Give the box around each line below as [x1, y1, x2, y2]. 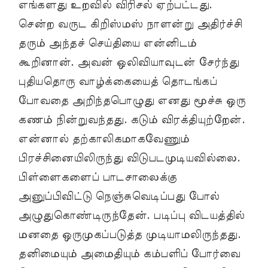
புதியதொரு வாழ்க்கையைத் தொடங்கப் [18, 76, 217, 87]
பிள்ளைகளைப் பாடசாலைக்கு [18, 172, 177, 183]
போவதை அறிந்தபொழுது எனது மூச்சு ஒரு [18, 95, 245, 106]
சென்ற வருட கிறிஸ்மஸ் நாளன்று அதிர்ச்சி [18, 19, 242, 30]
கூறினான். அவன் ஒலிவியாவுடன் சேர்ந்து [18, 57, 239, 68]
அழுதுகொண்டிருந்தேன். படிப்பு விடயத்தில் [18, 210, 245, 221]
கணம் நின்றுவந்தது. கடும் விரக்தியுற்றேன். [18, 114, 245, 126]
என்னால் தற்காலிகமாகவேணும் [18, 133, 190, 145]
